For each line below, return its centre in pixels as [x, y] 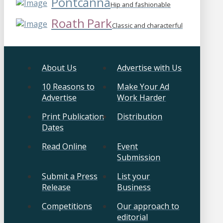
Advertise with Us [150, 68]
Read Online [64, 147]
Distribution [140, 117]
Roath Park [82, 23]
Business [134, 187]
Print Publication [73, 117]
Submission [139, 158]
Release [56, 187]
